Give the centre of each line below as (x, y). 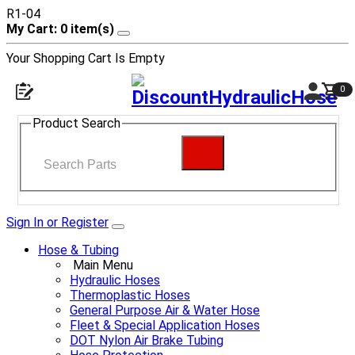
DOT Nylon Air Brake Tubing (147, 340)
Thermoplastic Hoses (130, 295)
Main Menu (103, 265)
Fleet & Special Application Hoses (165, 325)
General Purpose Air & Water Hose (165, 310)
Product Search (76, 123)
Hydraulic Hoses (115, 280)
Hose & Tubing (78, 250)
